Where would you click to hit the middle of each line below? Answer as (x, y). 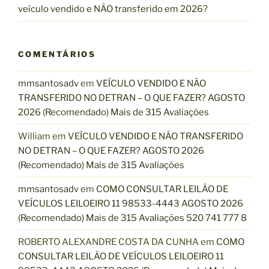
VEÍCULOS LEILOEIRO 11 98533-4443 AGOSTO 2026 (131, 203)
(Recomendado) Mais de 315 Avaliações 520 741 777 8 (132, 218)
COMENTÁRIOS (57, 54)
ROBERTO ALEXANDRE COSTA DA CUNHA (108, 242)
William (34, 136)
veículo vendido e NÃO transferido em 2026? (113, 9)
